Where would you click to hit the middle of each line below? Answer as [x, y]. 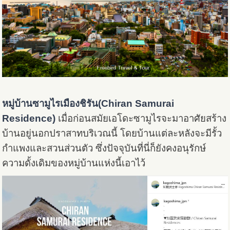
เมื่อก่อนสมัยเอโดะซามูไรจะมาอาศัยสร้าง [142, 118]
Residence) [30, 118]
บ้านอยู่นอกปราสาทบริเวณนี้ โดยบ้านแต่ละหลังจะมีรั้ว [112, 133]
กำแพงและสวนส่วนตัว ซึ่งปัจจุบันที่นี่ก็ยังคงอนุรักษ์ [104, 148]
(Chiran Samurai [136, 103]
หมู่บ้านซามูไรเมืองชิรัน [50, 103]
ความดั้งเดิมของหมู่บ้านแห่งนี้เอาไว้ [74, 163]
